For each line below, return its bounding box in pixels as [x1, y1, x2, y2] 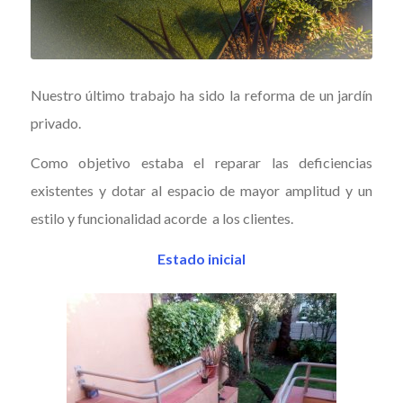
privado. [30, 113, 81, 131]
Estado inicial [157, 249, 246, 267]
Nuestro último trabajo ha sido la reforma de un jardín [30, 85, 373, 103]
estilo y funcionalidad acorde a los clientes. [30, 210, 293, 228]
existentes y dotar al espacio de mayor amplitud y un [30, 182, 373, 200]
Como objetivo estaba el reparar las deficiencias [30, 154, 373, 172]
